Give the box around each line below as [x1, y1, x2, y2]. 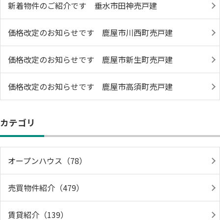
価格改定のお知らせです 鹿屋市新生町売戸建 [8, 53, 173, 65]
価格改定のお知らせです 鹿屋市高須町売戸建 [8, 80, 173, 92]
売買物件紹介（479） [8, 181, 84, 193]
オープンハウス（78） [8, 154, 87, 166]
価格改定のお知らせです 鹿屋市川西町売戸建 [8, 26, 173, 38]
